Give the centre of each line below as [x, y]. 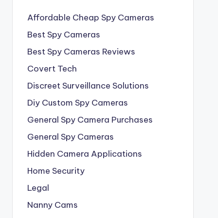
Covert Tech [52, 69]
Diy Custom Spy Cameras [77, 103]
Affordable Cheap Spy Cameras [91, 18]
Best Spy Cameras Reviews [81, 52]
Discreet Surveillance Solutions [88, 86]
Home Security [56, 171]
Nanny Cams [52, 205]
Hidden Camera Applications [84, 154]
